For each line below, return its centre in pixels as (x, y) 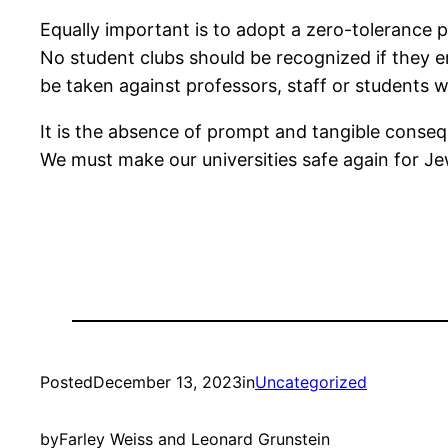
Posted (66, 382)
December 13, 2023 (167, 382)
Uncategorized (311, 382)
